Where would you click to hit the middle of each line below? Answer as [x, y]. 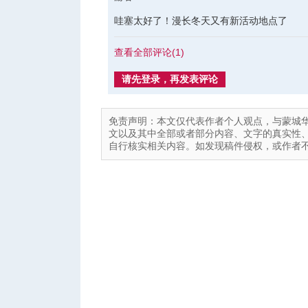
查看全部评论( [145, 52]
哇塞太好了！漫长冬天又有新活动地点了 [201, 21]
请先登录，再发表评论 [170, 79]
